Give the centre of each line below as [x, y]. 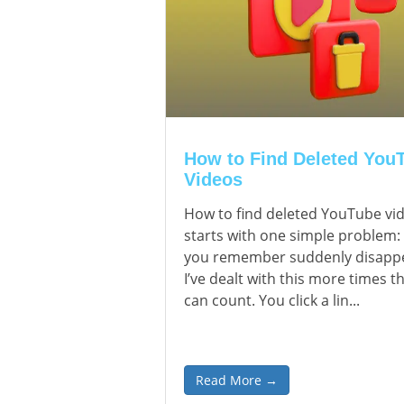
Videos [213, 179]
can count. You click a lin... [272, 300]
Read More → [237, 380]
